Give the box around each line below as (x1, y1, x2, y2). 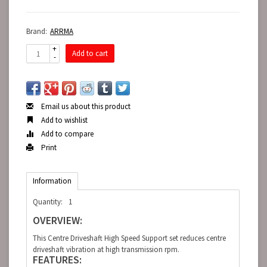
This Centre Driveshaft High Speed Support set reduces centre (33, 233, 226, 244)
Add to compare (39, 129, 94, 139)
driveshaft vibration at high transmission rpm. (33, 244, 179, 255)
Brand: (26, 26, 47, 36)
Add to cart (72, 48, 108, 58)
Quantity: (33, 197, 63, 207)
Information (33, 176, 72, 186)
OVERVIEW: (33, 213, 82, 228)
